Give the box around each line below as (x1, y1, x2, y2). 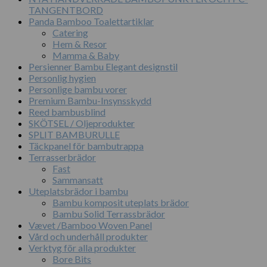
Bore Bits (52, 253, 91, 265)
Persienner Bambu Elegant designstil (29, 61, 178, 73)
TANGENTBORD (29, 4, 103, 16)
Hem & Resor (52, 38, 107, 50)
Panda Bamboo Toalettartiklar (29, 15, 154, 27)
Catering (52, 27, 88, 39)
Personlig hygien (29, 72, 96, 84)
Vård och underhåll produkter (29, 231, 148, 243)
